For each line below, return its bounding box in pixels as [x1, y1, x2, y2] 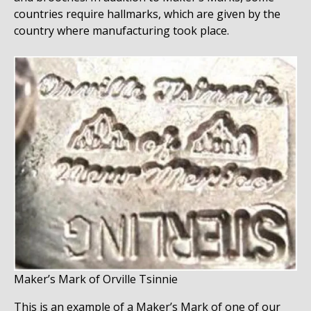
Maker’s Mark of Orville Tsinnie [14, 271, 178, 287]
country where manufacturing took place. [14, 23, 232, 39]
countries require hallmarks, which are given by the [14, 6, 280, 22]
